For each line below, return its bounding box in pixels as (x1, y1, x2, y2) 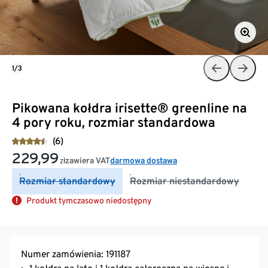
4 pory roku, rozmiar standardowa (12, 114, 215, 130)
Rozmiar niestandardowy (130, 175, 239, 187)
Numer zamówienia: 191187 (21, 248, 130, 260)
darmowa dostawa (110, 155, 177, 165)
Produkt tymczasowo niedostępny (26, 195, 151, 205)
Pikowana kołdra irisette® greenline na (12, 99, 247, 115)
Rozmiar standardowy (19, 175, 115, 187)
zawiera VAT (65, 155, 110, 165)
